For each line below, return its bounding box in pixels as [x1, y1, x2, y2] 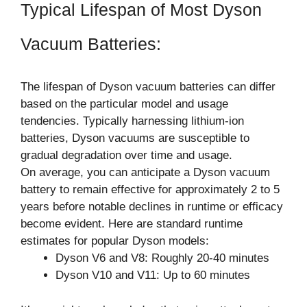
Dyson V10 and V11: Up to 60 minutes [56, 269, 250, 282]
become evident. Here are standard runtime [21, 217, 243, 230]
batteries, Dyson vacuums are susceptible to [21, 132, 249, 145]
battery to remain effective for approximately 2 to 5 [21, 183, 280, 196]
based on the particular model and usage [21, 97, 228, 110]
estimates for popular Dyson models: [21, 234, 209, 247]
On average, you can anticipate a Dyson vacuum [21, 166, 270, 179]
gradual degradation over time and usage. [21, 149, 232, 162]
